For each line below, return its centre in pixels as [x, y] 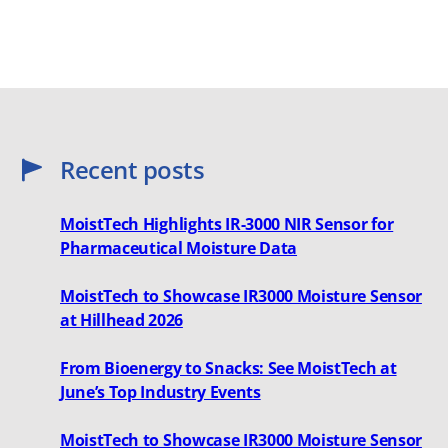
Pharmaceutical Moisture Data [179, 247]
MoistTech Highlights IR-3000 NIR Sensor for [227, 223]
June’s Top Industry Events [160, 391]
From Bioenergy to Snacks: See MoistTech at [228, 367]
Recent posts [132, 169]
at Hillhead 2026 [121, 319]
